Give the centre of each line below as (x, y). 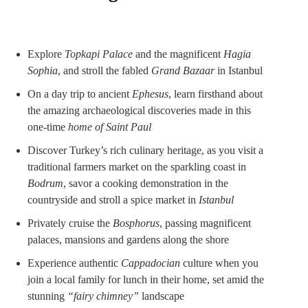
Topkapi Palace (99, 54)
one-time (48, 126)
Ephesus (150, 93)
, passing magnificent (205, 223)
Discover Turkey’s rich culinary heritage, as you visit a (145, 150)
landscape (162, 296)
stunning (47, 296)
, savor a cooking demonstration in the (146, 183)
